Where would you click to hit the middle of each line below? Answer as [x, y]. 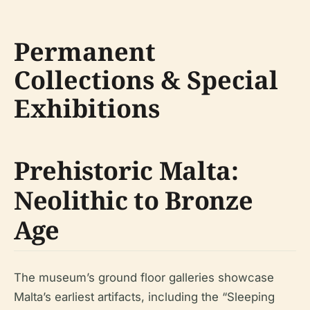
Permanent [85, 51]
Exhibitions [87, 108]
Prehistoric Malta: [126, 170]
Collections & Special [146, 80]
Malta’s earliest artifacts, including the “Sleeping [144, 297]
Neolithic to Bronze [134, 200]
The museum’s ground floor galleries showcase [144, 277]
